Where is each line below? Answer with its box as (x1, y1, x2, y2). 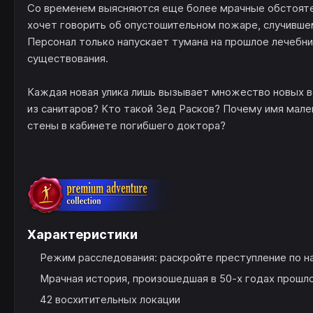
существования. (27, 52, 108, 65)
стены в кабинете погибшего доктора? (27, 119, 226, 132)
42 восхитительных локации (40, 293, 180, 306)
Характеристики (27, 227, 138, 242)
